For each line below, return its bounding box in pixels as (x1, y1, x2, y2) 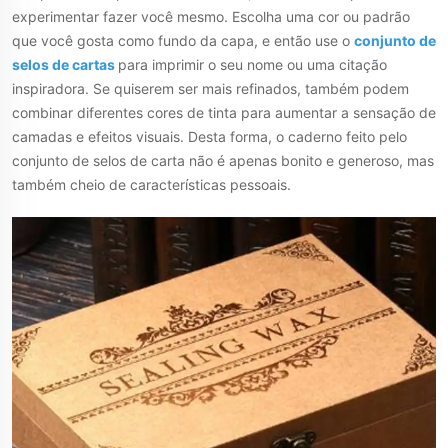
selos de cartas (12, 56, 118, 74)
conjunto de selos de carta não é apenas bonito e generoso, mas (12, 152, 434, 170)
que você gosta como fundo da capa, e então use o (12, 32, 354, 50)
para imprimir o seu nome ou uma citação (118, 56, 387, 74)
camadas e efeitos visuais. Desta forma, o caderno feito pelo (12, 128, 407, 146)
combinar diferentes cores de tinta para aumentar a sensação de (12, 104, 436, 122)
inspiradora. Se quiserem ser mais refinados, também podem (12, 80, 409, 98)
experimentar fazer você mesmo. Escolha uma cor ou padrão (12, 8, 410, 26)
